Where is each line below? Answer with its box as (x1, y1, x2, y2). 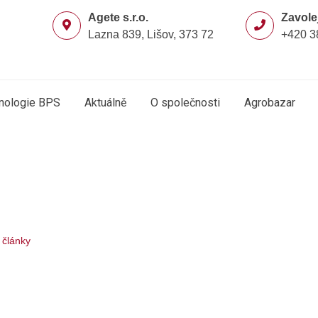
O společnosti (150, 96, 220, 109)
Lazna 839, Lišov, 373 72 (88, 28, 214, 40)
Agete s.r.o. (88, 11, 149, 23)
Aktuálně (84, 96, 126, 109)
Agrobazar (244, 96, 295, 109)
